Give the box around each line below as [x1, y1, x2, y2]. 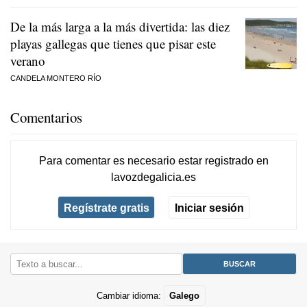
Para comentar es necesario [38, 154, 178, 167]
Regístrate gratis [63, 201, 149, 214]
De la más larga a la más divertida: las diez [10, 18, 230, 36]
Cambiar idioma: [96, 290, 164, 301]
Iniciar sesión [174, 201, 244, 214]
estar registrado [177, 154, 254, 167]
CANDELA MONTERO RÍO [10, 74, 101, 83]
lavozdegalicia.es [111, 171, 196, 184]
